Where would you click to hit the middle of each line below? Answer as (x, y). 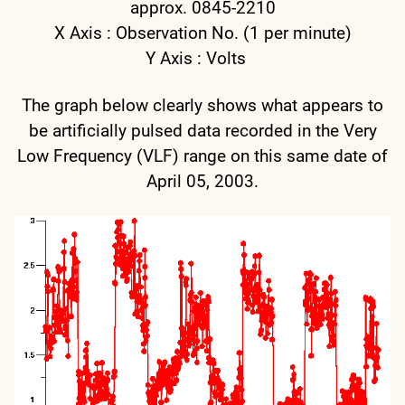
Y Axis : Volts (202, 59)
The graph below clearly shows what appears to (202, 106)
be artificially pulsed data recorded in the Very (202, 131)
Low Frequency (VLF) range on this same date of (202, 156)
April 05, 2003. (202, 182)
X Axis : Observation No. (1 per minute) (202, 33)
